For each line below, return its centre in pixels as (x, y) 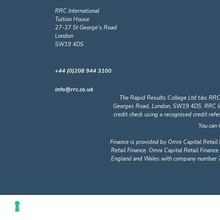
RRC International (77, 11)
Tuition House (72, 19)
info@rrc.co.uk (74, 90)
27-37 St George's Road (86, 28)
